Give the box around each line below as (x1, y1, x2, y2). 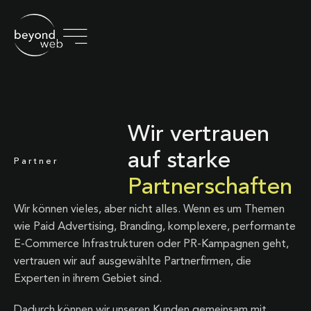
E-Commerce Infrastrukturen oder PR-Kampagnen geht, (14, 239, 289, 250)
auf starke (128, 150, 230, 173)
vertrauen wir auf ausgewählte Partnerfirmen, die (14, 256, 251, 267)
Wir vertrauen (128, 124, 269, 146)
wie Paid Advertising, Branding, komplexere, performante (14, 221, 296, 233)
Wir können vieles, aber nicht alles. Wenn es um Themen (14, 204, 285, 215)
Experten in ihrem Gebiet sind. (14, 274, 162, 285)
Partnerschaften (128, 176, 292, 199)
